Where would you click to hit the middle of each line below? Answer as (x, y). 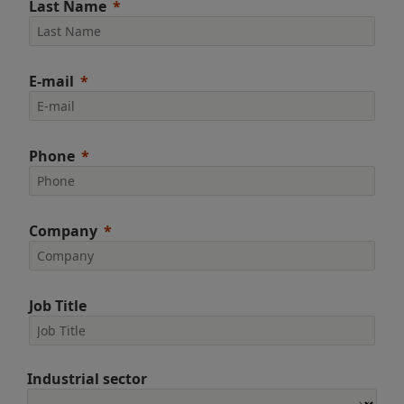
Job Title (58, 306)
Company (63, 231)
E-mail (51, 81)
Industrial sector (87, 379)
